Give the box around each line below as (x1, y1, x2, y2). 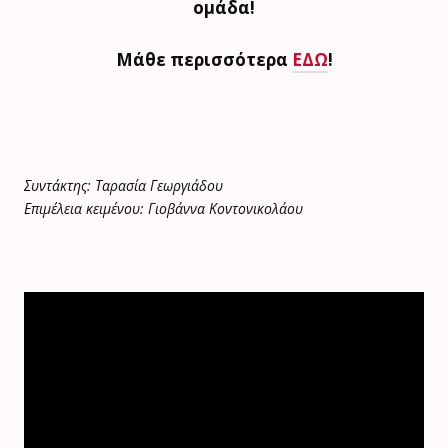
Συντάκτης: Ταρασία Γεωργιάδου (24, 176, 223, 196)
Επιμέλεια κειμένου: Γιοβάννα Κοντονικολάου (24, 199, 303, 219)
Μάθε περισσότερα (115, 48, 292, 72)
